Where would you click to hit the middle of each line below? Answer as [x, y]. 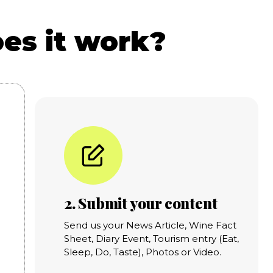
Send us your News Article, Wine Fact [150, 225]
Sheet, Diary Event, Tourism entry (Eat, [151, 238]
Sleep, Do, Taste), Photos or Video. [142, 252]
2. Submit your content [140, 203]
